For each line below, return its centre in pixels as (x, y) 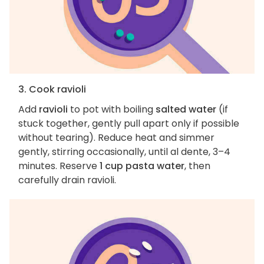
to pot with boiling (112, 109)
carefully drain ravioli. (67, 180)
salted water (186, 109)
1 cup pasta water (142, 166)
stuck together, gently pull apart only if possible (129, 123)
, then (197, 166)
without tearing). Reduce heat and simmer (116, 137)
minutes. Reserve (59, 166)
